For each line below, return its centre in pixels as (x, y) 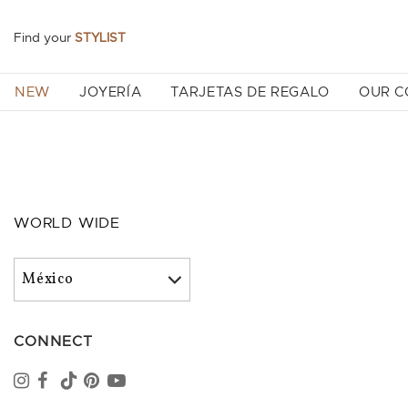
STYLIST (100, 38)
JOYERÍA (110, 92)
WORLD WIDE (67, 223)
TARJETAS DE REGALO (250, 92)
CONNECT (54, 341)
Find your (44, 38)
